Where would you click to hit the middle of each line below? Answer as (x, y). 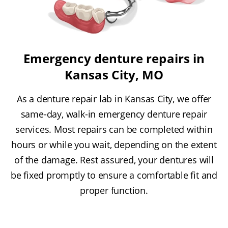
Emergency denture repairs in (114, 58)
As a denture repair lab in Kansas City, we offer (114, 98)
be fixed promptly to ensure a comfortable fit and (114, 175)
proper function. (114, 190)
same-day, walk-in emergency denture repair (114, 114)
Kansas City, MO (114, 74)
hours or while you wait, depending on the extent (114, 144)
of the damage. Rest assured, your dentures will (114, 160)
